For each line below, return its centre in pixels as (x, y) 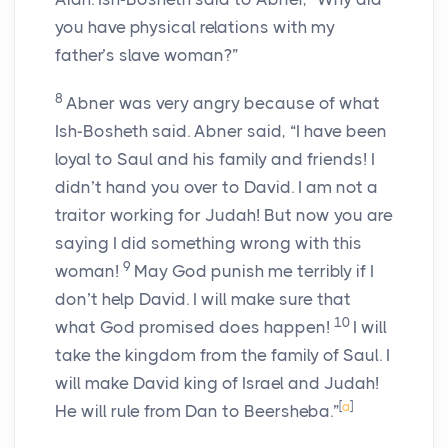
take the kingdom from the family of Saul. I (222, 355)
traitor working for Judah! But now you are (224, 215)
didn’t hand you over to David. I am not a (216, 187)
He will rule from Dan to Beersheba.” (197, 411)
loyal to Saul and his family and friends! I (215, 159)
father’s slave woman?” (146, 55)
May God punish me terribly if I (254, 271)
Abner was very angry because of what (223, 103)
